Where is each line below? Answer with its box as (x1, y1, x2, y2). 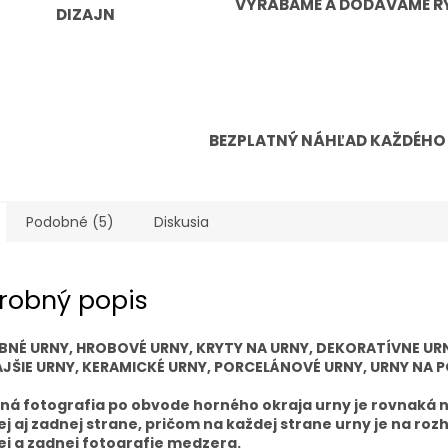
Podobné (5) (26, 212, 114, 233)
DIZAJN (56, 4, 115, 26)
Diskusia (154, 212, 209, 233)
